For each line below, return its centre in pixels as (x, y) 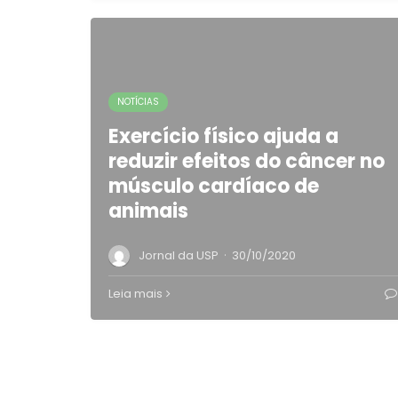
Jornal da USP (179, 255)
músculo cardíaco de (214, 186)
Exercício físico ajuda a (223, 136)
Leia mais (135, 294)
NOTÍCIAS (138, 102)
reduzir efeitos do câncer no (247, 161)
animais (148, 211)
